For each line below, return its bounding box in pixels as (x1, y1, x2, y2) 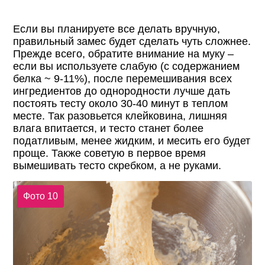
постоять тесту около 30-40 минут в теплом (13, 98, 228, 110)
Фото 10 (22, 190, 58, 201)
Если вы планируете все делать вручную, (13, 23, 221, 35)
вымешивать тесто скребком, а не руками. (13, 160, 222, 172)
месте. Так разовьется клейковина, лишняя (13, 110, 228, 122)
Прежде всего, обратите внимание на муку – (13, 48, 234, 60)
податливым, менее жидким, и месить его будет (13, 135, 251, 147)
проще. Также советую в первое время (13, 147, 206, 160)
